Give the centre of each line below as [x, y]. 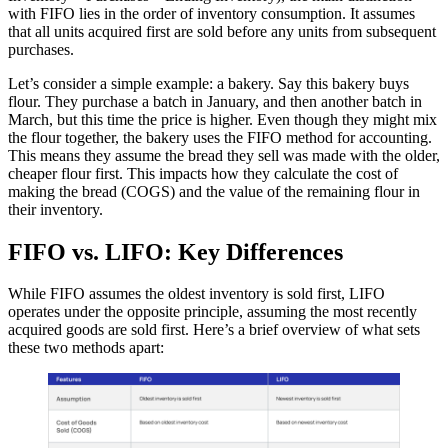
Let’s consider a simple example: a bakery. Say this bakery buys [208, 83]
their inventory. [55, 209]
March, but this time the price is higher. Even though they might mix [222, 119]
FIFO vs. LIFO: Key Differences [175, 251]
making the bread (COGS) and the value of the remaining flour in [214, 191]
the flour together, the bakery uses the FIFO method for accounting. [220, 137]
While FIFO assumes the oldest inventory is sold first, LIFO [196, 294]
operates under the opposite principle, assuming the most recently [212, 312]
